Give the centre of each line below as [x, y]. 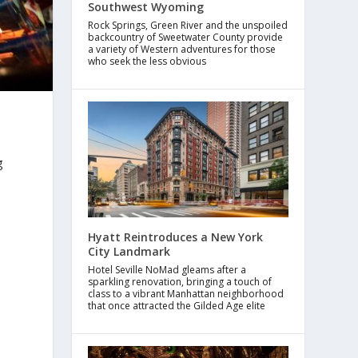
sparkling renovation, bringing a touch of [180, 282]
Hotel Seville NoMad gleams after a [167, 270]
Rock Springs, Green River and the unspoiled [188, 25]
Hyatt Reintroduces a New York [176, 237]
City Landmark [129, 252]
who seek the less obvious [147, 61]
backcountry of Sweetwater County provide [186, 37]
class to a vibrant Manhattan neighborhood [186, 294]
